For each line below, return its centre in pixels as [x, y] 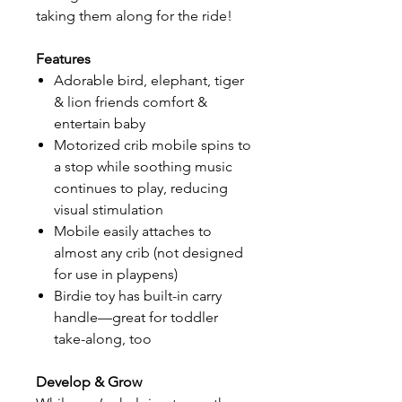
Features [63, 59]
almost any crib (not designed [149, 253]
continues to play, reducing [141, 188]
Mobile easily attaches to [133, 231]
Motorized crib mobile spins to [153, 145]
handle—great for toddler [136, 317]
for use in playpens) [116, 274]
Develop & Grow [89, 382]
